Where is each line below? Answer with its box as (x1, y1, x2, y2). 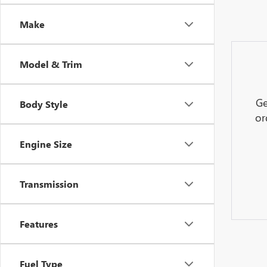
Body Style (20, 98, 68, 110)
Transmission (20, 178, 79, 190)
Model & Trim (20, 58, 82, 70)
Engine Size (20, 138, 72, 150)
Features (20, 218, 58, 230)
